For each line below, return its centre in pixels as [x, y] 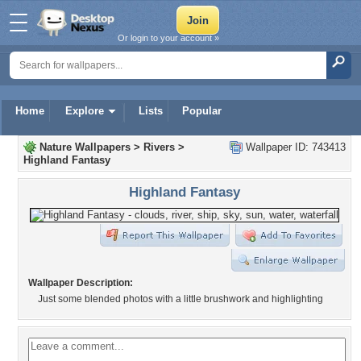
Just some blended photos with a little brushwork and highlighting [180, 299]
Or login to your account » [168, 38]
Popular [202, 111]
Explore [85, 111]
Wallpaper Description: [81, 283]
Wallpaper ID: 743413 [294, 147]
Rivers [159, 147]
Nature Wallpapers [85, 147]
